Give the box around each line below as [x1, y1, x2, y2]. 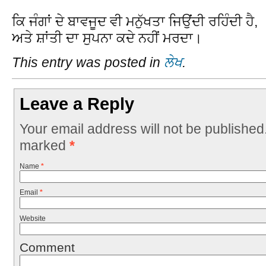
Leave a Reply [20, 94, 135, 113]
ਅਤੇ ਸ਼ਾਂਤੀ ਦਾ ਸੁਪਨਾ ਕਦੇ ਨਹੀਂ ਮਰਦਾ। [12, 30, 202, 46]
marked [19, 138, 69, 154]
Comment [19, 240, 75, 254]
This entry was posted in [12, 54, 164, 70]
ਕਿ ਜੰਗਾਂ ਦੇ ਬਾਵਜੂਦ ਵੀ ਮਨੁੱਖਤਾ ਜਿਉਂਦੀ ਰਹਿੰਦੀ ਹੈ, [12, 13, 258, 29]
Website [19, 214, 46, 223]
